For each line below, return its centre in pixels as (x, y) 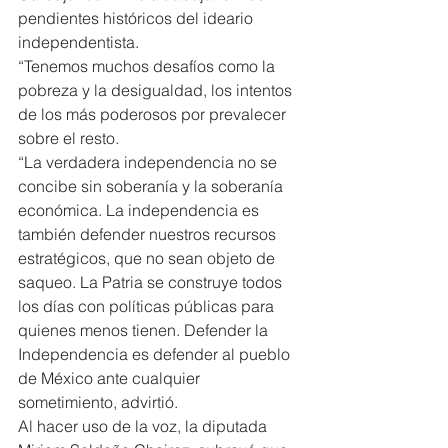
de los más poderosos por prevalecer (154, 113)
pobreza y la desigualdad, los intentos (157, 89)
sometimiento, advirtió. (98, 401)
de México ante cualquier (111, 377)
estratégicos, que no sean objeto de (148, 257)
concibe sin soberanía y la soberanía (152, 185)
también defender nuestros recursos (149, 233)
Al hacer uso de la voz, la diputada (144, 425)
